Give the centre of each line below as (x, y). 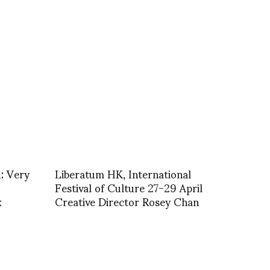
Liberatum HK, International (123, 173)
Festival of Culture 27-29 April (129, 187)
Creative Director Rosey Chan (127, 201)
